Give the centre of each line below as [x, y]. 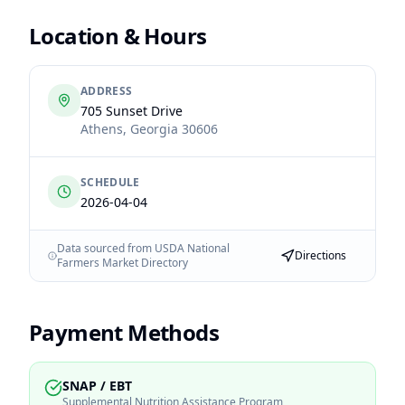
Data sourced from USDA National [143, 248]
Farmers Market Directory [122, 263]
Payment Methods [124, 332]
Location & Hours [118, 36]
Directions [320, 255]
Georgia [154, 129]
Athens [102, 129]
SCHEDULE [110, 182]
